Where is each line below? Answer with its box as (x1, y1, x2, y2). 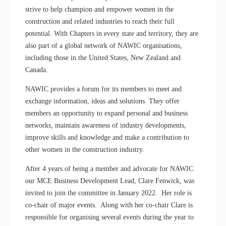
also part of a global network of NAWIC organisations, (25, 42, 182, 50)
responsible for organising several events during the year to (25, 213, 194, 221)
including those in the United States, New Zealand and (25, 54, 181, 62)
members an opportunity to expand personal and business (25, 109, 188, 118)
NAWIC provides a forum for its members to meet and (25, 85, 182, 93)
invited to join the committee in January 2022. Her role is (25, 189, 192, 197)
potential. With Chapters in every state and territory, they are (25, 30, 198, 38)
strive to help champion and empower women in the (25, 6, 174, 14)
